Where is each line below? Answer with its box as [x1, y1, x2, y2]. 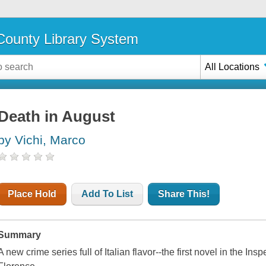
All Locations [205, 61, 260, 72]
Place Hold [8, 189, 57, 199]
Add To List [81, 189, 134, 199]
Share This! [158, 189, 210, 199]
